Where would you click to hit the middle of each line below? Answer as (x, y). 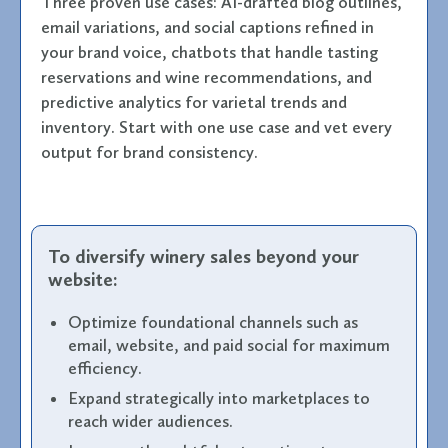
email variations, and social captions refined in (207, 26)
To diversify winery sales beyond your (203, 256)
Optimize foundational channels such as (213, 321)
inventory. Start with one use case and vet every (216, 126)
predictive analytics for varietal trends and (194, 101)
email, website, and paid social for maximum (229, 344)
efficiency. (109, 367)
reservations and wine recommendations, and (206, 76)
